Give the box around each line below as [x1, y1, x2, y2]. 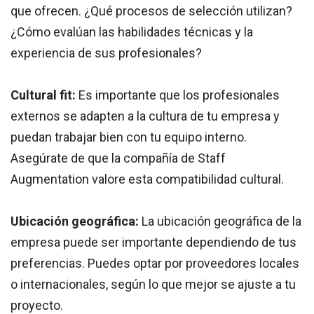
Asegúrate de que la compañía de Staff [11, 151, 226, 166]
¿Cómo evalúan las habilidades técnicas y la [11, 25, 253, 40]
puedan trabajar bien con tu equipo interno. [11, 130, 247, 145]
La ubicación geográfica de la [139, 214, 301, 229]
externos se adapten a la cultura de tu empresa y [11, 109, 280, 124]
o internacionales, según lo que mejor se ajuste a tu [11, 277, 296, 292]
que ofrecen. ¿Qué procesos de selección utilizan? [11, 4, 292, 19]
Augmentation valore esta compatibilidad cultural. [11, 172, 284, 187]
